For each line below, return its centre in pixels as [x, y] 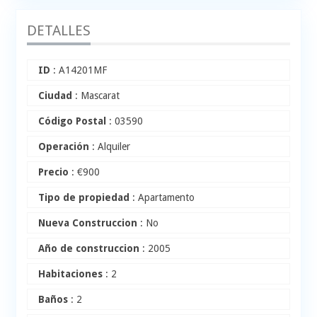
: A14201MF [79, 70]
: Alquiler [110, 147]
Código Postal [73, 121]
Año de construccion [89, 249]
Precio [54, 172]
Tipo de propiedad [84, 198]
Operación [64, 147]
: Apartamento [162, 198]
